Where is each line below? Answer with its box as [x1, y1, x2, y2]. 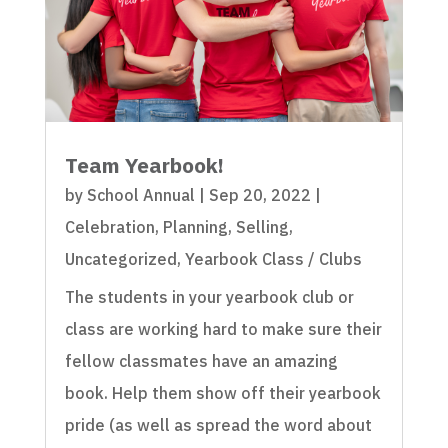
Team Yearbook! [64, 150, 224, 179]
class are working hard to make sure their [64, 318, 382, 339]
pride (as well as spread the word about [64, 414, 372, 435]
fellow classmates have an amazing [64, 350, 338, 371]
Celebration [64, 216, 155, 237]
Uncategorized [64, 248, 177, 269]
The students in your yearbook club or [64, 286, 354, 307]
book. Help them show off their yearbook [64, 382, 381, 403]
